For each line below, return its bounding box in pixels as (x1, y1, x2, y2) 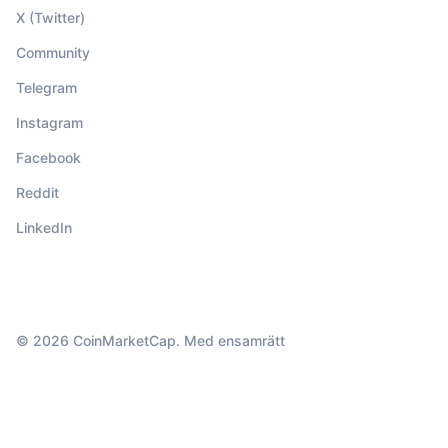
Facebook (16, 149, 81, 167)
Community (16, 44, 90, 62)
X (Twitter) (16, 9, 85, 27)
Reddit (16, 184, 59, 202)
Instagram (16, 114, 83, 132)
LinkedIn (16, 219, 72, 237)
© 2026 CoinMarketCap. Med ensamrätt (16, 332, 285, 350)
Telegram (16, 79, 77, 97)
